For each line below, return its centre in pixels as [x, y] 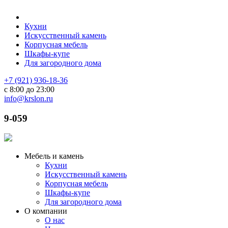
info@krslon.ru [28, 98]
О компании [46, 211]
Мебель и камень [54, 156]
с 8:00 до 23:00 [29, 89]
